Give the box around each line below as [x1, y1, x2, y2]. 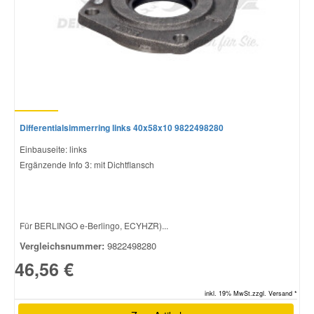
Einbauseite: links [20, 142, 87, 155]
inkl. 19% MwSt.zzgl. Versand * [205, 288, 297, 298]
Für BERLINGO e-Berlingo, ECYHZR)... [20, 219, 168, 231]
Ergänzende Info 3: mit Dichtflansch [20, 158, 154, 170]
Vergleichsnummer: [20, 238, 104, 252]
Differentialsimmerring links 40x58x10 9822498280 [20, 121, 224, 134]
